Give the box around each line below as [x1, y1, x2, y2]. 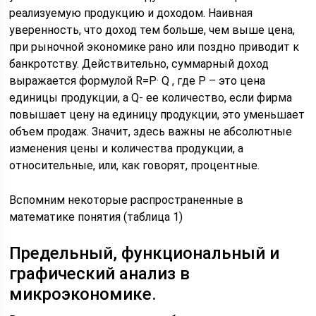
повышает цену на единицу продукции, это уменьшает [9, 108, 305, 121]
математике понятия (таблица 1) [9, 210, 183, 224]
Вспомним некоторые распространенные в [9, 193, 244, 207]
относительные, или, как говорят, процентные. [9, 159, 260, 172]
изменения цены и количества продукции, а [9, 142, 244, 155]
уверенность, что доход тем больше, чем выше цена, [9, 23, 296, 37]
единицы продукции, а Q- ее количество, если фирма [9, 91, 293, 104]
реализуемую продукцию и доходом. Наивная [9, 6, 253, 20]
